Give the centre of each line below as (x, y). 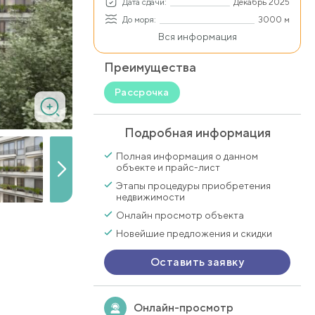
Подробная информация (197, 132)
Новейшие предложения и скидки (194, 233)
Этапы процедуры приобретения (193, 185)
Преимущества (150, 67)
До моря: (139, 20)
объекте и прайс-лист (168, 167)
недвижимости (150, 197)
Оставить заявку (197, 262)
